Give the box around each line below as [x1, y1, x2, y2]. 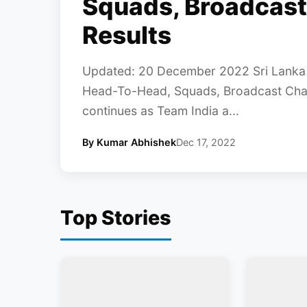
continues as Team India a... [82, 103, 239, 119]
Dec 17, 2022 [176, 136, 236, 149]
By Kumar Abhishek [82, 136, 176, 149]
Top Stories [60, 206, 171, 230]
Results [82, 21, 171, 51]
